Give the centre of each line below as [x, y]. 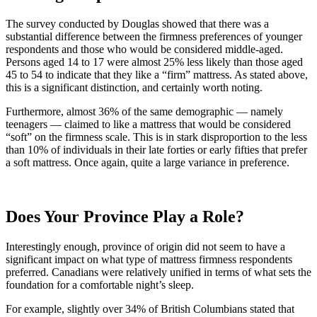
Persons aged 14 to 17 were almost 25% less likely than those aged [154, 62]
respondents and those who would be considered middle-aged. [144, 49]
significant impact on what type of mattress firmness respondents [149, 259]
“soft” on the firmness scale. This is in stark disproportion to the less [156, 137]
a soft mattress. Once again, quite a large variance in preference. [148, 162]
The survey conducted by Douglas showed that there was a [137, 23]
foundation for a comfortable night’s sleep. [100, 284]
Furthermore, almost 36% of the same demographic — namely [144, 111]
